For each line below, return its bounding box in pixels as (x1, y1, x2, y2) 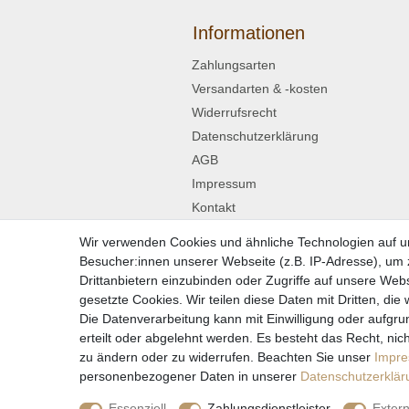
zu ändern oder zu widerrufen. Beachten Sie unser (79, 350, 374, 364)
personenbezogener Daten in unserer (79, 369, 300, 383)
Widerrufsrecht (192, 104, 277, 120)
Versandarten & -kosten (192, 80, 328, 96)
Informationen (192, 22, 305, 43)
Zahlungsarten (192, 57, 276, 72)
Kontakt (192, 199, 236, 215)
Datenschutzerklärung (192, 128, 319, 143)
